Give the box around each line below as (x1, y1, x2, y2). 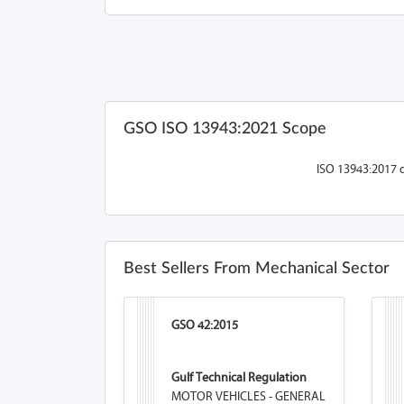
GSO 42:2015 (170, 317, 238, 333)
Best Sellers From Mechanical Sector (124, 261, 390, 277)
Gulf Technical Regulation (170, 370, 307, 385)
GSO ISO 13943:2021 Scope (124, 121, 326, 137)
